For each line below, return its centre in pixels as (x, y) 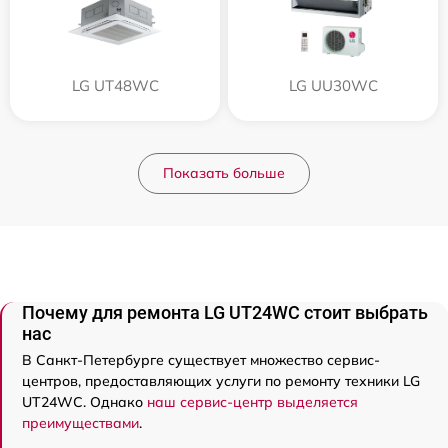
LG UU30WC (333, 86)
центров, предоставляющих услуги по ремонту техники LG (221, 381)
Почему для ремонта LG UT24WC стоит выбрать (225, 313)
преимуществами (80, 423)
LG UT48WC (115, 86)
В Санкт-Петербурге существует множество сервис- (201, 360)
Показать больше (224, 173)
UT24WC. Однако (84, 402)
